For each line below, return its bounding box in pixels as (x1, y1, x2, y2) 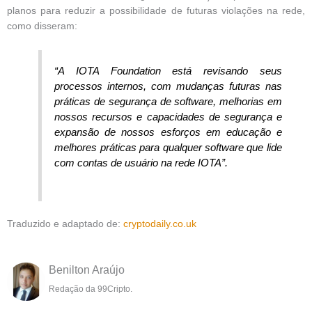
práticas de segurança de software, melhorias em (54, 95, 282, 107)
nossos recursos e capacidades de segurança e (54, 110, 282, 123)
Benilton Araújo (49, 264, 125, 276)
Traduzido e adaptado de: (7, 219, 123, 230)
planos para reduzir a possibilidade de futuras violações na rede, (7, 5, 305, 16)
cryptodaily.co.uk (123, 219, 196, 230)
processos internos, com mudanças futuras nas (54, 79, 282, 92)
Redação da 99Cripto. (49, 284, 132, 295)
